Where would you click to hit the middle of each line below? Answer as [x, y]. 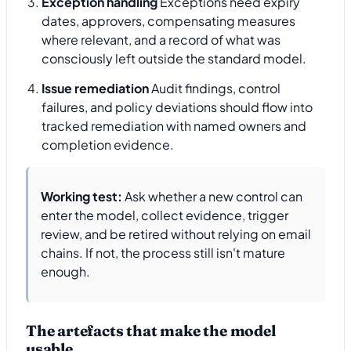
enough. [65, 272]
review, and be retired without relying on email [176, 234]
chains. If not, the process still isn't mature [163, 253]
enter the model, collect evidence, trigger [165, 215]
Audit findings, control [215, 88]
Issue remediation [95, 88]
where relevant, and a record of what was [161, 39]
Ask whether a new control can [212, 197]
